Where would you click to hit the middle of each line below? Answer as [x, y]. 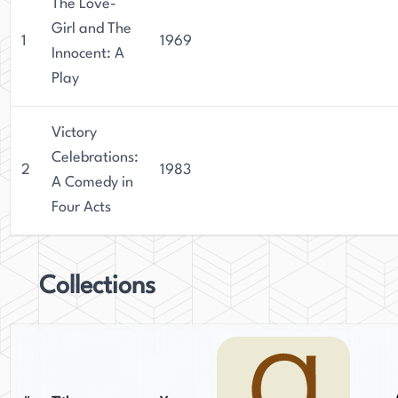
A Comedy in [92, 183]
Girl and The [92, 29]
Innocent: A [88, 54]
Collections [97, 287]
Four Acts [81, 207]
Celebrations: [95, 158]
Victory [74, 133]
